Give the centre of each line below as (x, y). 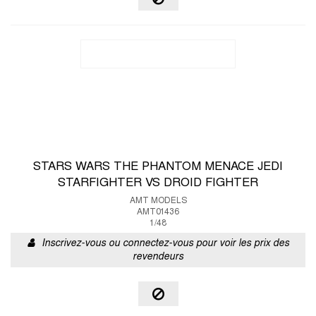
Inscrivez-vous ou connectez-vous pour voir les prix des (165, 244)
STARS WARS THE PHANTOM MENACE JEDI (158, 167)
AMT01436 (158, 212)
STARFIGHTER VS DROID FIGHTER (158, 183)
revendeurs (158, 257)
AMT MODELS (158, 201)
